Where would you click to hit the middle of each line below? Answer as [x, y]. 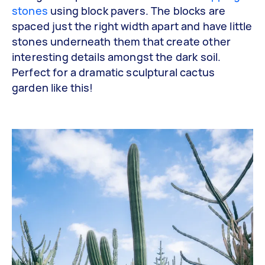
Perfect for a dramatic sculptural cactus [113, 72]
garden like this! [53, 87]
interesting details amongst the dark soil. [117, 56]
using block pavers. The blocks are [137, 10]
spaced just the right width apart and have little [132, 26]
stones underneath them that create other [121, 41]
